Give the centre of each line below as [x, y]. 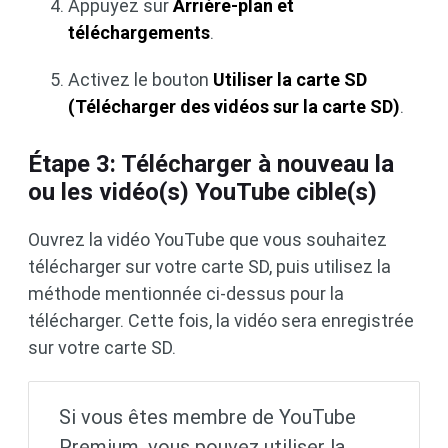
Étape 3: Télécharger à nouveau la [211, 164]
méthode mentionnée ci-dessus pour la [186, 294]
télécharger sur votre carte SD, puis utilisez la [209, 267]
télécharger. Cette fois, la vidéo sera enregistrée [221, 321]
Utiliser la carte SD [290, 80]
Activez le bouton [140, 80]
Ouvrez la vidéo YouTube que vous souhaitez [207, 240]
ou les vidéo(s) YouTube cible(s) [202, 192]
